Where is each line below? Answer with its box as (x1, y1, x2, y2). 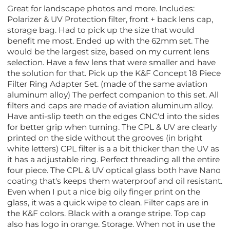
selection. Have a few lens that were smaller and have (7, 57, 216, 68)
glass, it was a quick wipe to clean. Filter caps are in (7, 198, 209, 208)
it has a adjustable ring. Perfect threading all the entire (7, 155, 220, 165)
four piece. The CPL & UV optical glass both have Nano (7, 165, 221, 176)
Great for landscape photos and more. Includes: (7, 4, 195, 14)
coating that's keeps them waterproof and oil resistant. (7, 176, 223, 186)
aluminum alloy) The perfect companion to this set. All (7, 90, 219, 100)
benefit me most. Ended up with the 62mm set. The (7, 36, 209, 46)
